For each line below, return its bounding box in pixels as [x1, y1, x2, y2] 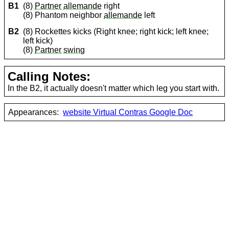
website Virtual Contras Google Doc [63, 107, 193, 117]
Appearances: [8, 107, 59, 117]
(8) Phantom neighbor [23, 11, 104, 20]
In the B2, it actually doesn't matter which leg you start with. [8, 83, 220, 93]
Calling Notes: [8, 69, 91, 83]
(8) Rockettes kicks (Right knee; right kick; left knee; [23, 27, 209, 36]
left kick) [23, 36, 53, 45]
